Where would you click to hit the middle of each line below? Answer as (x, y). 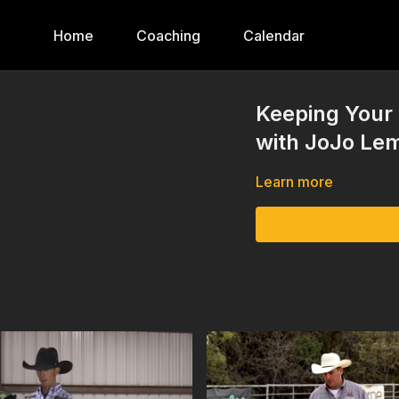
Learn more (295, 182)
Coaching (168, 36)
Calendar (274, 36)
